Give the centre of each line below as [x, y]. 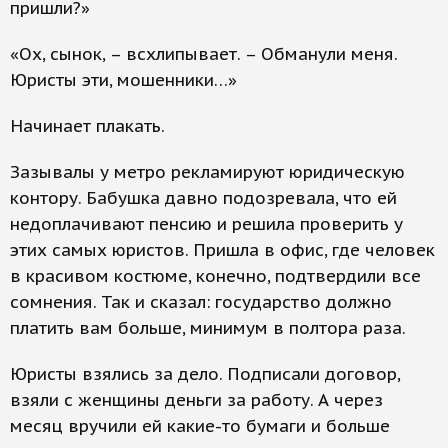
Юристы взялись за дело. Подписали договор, [205, 374]
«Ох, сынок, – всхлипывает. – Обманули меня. [203, 54]
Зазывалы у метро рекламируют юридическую [207, 172]
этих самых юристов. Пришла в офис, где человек [222, 250]
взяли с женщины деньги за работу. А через [196, 400]
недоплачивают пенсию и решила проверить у [206, 224]
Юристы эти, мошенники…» [123, 80]
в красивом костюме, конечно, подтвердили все [215, 276]
